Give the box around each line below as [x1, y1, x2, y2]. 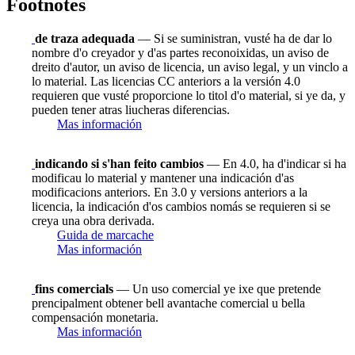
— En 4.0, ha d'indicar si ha [204, 157, 346, 171]
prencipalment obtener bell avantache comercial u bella [32, 296, 305, 311]
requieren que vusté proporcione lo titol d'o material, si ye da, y [32, 89, 345, 103]
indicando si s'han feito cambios [35, 157, 204, 171]
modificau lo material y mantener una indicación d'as [32, 171, 294, 185]
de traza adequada [35, 32, 135, 46]
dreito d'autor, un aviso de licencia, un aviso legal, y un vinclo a [32, 60, 348, 74]
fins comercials [35, 282, 113, 296]
